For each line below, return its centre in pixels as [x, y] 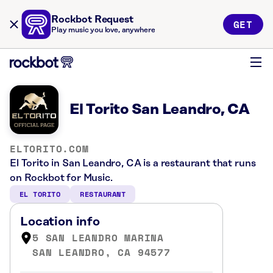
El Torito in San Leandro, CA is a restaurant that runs [133, 163]
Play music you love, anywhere [103, 30]
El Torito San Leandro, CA [160, 110]
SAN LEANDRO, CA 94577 [101, 252]
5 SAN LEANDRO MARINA [98, 238]
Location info [60, 222]
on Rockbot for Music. [61, 178]
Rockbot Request [92, 19]
